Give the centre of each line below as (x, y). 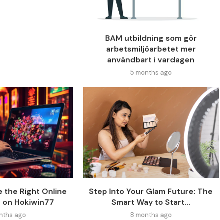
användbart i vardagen (151, 59)
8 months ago (151, 215)
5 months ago (151, 72)
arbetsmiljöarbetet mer (151, 49)
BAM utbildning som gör (151, 38)
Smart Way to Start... (151, 202)
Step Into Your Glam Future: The (151, 191)
